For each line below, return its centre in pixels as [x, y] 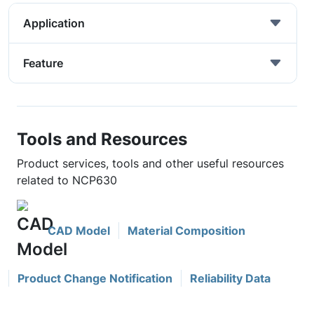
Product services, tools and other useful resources [150, 163]
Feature [43, 63]
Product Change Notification [95, 278]
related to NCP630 [67, 180]
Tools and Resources [102, 139]
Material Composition [186, 231]
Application [54, 23]
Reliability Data [230, 278]
